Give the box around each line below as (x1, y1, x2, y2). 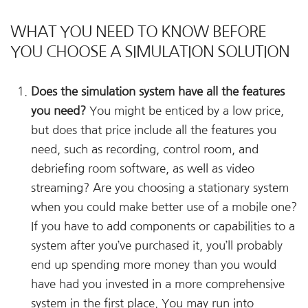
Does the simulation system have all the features (31, 86, 285, 98)
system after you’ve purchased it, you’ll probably (31, 240, 283, 252)
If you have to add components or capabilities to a (31, 221, 295, 232)
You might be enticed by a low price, (89, 105, 284, 117)
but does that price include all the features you (31, 124, 276, 136)
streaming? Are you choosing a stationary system (31, 182, 289, 194)
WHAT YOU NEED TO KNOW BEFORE (10, 23, 266, 40)
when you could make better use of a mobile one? (31, 201, 297, 213)
